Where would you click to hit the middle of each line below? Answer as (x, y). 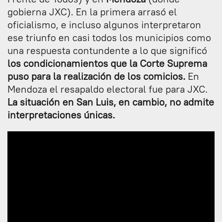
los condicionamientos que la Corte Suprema (107, 63)
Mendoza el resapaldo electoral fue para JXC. (108, 89)
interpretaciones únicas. (61, 115)
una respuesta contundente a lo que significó (107, 51)
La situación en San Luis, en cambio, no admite (111, 102)
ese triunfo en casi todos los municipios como (109, 38)
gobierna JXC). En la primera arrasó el (92, 12)
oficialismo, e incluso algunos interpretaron (104, 25)
